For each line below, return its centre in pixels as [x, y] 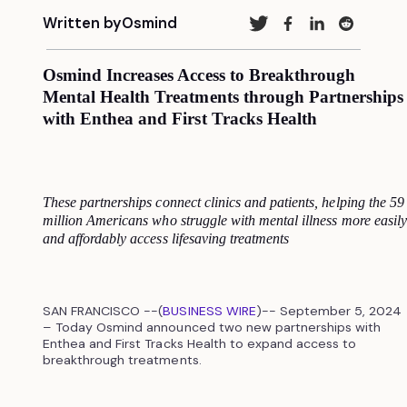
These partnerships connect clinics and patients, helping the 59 [223, 202]
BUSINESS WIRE [209, 310]
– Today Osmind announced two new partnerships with [212, 327]
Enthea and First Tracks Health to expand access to [199, 343]
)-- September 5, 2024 [329, 310]
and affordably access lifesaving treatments [166, 238]
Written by [82, 24]
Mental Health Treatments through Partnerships [223, 96]
